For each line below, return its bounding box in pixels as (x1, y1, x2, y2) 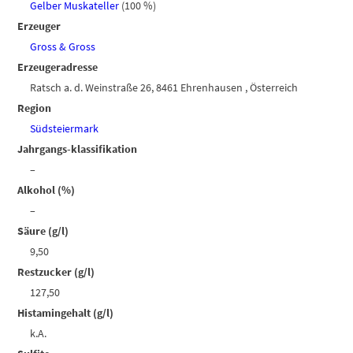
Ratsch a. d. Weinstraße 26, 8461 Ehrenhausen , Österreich (30, 80, 299, 95)
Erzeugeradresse (17, 60, 98, 75)
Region (17, 101, 52, 116)
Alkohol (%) (17, 183, 76, 198)
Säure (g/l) (17, 224, 69, 239)
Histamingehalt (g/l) (17, 306, 114, 321)
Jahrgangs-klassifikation (17, 142, 138, 157)
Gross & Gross (30, 39, 96, 54)
